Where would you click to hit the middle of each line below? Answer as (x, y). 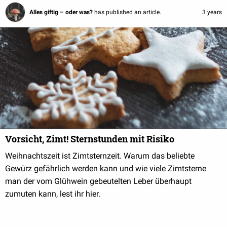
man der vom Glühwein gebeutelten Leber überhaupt (98, 181)
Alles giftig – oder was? (62, 12)
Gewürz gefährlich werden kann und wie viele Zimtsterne (106, 169)
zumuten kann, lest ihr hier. (53, 194)
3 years (212, 12)
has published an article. (128, 12)
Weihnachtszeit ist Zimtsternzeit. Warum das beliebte (100, 156)
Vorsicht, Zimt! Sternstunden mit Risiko (90, 139)
